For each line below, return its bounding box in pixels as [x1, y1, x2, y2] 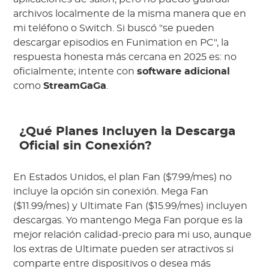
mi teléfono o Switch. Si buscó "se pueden [13, 23, 215, 34]
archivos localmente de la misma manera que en [13, 9, 247, 19]
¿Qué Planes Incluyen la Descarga [19, 125, 236, 138]
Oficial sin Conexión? [19, 140, 153, 153]
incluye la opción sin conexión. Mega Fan [13, 187, 209, 197]
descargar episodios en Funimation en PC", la [13, 38, 229, 48]
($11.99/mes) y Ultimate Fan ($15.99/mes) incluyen [13, 201, 248, 211]
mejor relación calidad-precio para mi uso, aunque [13, 230, 252, 240]
